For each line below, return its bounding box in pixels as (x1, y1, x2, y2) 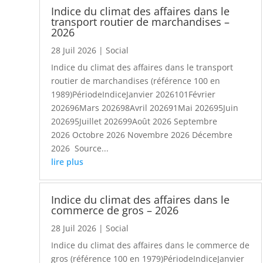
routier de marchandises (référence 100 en (51, 75, 221, 86)
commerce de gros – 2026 (51, 203, 179, 217)
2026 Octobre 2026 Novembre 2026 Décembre (51, 129, 233, 140)
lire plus (51, 156, 84, 167)
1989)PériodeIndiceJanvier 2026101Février (51, 88, 216, 100)
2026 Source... (51, 142, 109, 154)
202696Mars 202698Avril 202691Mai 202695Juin (51, 102, 239, 113)
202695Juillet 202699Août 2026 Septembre (51, 115, 218, 127)
